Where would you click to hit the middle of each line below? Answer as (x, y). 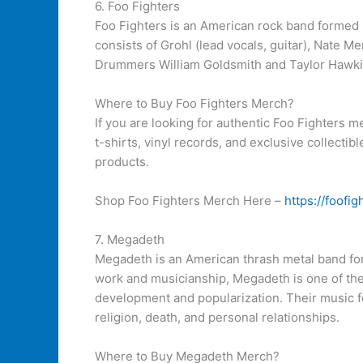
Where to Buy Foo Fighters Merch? (194, 103)
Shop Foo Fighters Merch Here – (190, 201)
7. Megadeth (130, 239)
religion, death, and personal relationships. (217, 317)
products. (122, 162)
